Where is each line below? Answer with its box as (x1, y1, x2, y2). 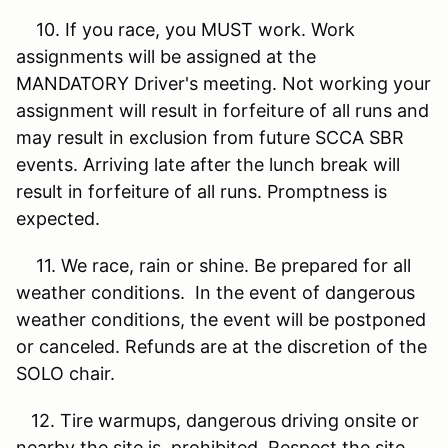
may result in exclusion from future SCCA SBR (16, 126, 404, 148)
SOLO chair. (16, 362, 115, 384)
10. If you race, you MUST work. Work (16, 18, 355, 40)
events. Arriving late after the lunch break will (16, 153, 400, 175)
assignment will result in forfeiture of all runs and (16, 99, 429, 121)
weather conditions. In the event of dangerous (16, 281, 415, 303)
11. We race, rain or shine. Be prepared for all (16, 254, 411, 276)
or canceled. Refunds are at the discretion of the (16, 335, 427, 357)
